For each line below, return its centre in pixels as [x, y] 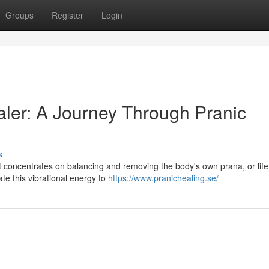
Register [68, 15]
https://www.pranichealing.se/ [163, 178]
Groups [20, 15]
